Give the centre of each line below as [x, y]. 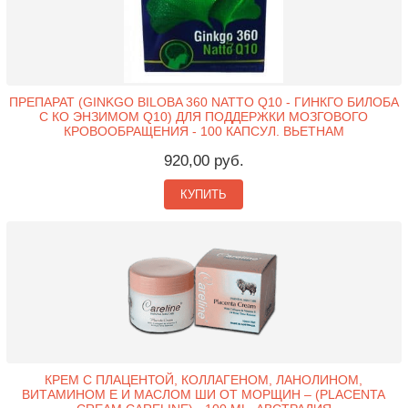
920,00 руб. [204, 161]
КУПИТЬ [204, 194]
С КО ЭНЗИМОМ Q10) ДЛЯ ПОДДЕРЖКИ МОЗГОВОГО [204, 117]
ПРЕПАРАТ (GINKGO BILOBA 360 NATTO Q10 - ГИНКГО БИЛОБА [204, 102]
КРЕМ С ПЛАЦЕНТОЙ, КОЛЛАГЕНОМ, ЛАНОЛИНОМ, [204, 380]
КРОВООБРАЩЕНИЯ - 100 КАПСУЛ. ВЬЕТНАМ [204, 131]
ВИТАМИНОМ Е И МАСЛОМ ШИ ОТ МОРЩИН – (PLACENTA [204, 395]
